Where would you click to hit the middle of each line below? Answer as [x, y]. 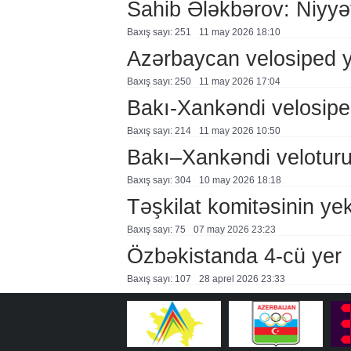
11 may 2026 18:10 [239, 32]
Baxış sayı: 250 [159, 81]
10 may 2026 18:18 [240, 180]
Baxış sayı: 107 [159, 279]
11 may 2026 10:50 [239, 131]
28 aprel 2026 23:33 [242, 279]
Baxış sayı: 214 [159, 131]
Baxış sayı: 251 [159, 32]
